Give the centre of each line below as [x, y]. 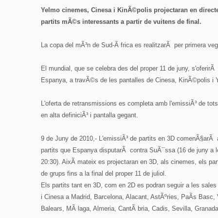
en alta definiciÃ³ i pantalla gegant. [90, 115]
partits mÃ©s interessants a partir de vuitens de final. [121, 22]
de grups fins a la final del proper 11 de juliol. [104, 173]
